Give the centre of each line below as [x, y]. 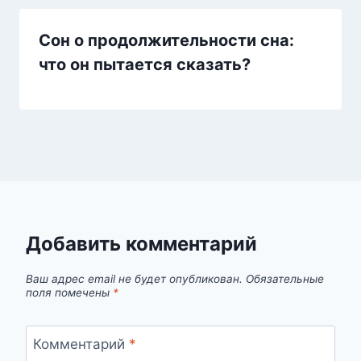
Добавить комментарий [141, 243]
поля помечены [69, 293]
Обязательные [285, 279]
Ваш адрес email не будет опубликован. [134, 279]
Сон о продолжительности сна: [166, 40]
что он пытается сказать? [145, 64]
